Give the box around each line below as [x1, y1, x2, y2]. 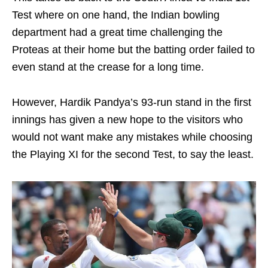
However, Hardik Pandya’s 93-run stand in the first [12, 96, 251, 108]
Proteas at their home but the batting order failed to [12, 43, 255, 56]
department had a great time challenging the [12, 26, 223, 38]
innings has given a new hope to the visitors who [12, 113, 243, 126]
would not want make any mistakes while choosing [12, 130, 252, 143]
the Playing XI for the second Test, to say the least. [12, 148, 254, 160]
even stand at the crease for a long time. [12, 60, 204, 73]
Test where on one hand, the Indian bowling [12, 8, 220, 21]
